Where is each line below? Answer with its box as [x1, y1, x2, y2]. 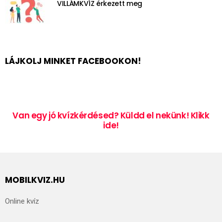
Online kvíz [5, 197, 39, 206]
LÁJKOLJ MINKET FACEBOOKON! [5, 55, 141, 67]
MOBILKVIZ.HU [5, 173, 65, 186]
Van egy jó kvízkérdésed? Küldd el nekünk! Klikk [12, 109, 210, 121]
